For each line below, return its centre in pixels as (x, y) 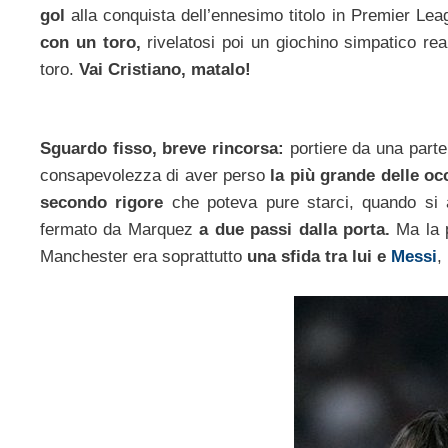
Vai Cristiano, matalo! (165, 69)
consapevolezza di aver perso (155, 176)
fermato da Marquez (120, 230)
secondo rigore (106, 203)
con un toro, (94, 42)
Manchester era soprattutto (143, 257)
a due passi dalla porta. (294, 230)
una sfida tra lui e (316, 257)
